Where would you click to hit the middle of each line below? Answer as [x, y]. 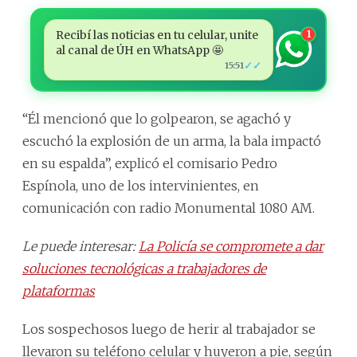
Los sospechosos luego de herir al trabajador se [169, 329]
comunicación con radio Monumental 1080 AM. [169, 208]
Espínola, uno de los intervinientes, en [141, 185]
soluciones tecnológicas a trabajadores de [144, 268]
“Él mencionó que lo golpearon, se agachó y [157, 118]
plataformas [59, 290]
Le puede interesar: [80, 246]
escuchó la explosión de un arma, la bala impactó [172, 141]
